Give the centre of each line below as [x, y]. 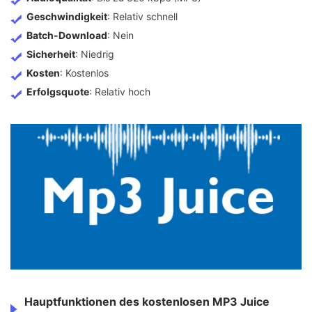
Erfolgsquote [58, 92]
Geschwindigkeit [67, 17]
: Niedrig [95, 54]
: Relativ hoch [120, 92]
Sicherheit [51, 54]
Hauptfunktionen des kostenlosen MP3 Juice [147, 302]
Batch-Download [67, 36]
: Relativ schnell [142, 17]
